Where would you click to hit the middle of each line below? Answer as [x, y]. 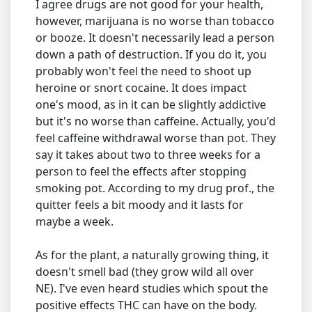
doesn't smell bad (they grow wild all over [145, 272]
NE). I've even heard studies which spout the [152, 288]
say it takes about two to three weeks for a [148, 155]
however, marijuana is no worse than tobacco [155, 21]
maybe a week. [75, 221]
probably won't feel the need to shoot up [143, 71]
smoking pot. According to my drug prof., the [155, 188]
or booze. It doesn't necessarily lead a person [155, 38]
